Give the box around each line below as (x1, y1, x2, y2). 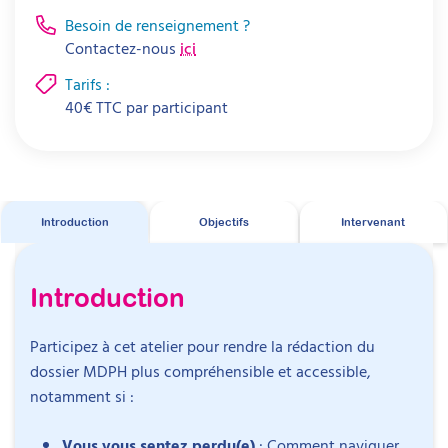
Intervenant (341, 214, 406, 228)
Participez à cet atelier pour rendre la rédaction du (30, 334, 375, 359)
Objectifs (198, 214, 249, 228)
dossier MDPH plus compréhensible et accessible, (30, 359, 371, 384)
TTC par (96, 94, 148, 119)
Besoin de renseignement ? (65, 12, 250, 37)
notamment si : (30, 384, 134, 409)
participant (148, 94, 228, 119)
